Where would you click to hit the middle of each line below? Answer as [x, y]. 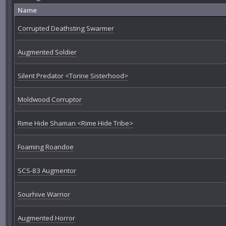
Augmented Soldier [47, 52]
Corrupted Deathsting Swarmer [66, 29]
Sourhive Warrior [44, 194]
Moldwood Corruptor [49, 100]
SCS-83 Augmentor [47, 171]
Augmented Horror [46, 218]
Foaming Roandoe [45, 147]
